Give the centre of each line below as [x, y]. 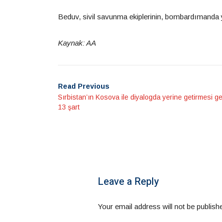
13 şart [69, 107]
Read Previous [84, 86]
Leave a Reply [128, 182]
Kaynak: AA [77, 43]
